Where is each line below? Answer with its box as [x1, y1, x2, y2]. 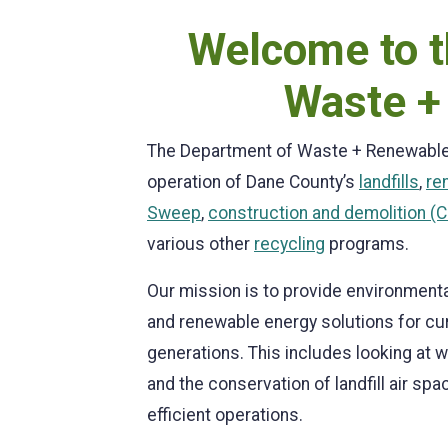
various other [147, 234, 254, 254]
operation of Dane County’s [147, 172, 359, 192]
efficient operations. [147, 405, 303, 425]
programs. [325, 234, 409, 254]
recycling [254, 234, 325, 254]
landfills [359, 172, 419, 192]
